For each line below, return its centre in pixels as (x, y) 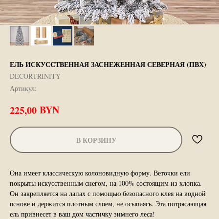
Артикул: (23, 88)
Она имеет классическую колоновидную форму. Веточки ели (100, 173)
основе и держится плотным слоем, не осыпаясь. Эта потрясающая (108, 203)
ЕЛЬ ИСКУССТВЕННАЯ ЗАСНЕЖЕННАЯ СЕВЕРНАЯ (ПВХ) (108, 64)
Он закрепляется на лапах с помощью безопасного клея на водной (108, 193)
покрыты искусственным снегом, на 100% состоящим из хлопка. (106, 183)
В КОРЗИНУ (96, 140)
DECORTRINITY (35, 76)
